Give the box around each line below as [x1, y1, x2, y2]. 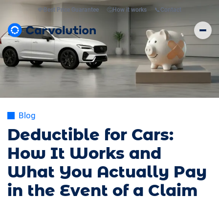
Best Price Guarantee [44, 6, 99, 13]
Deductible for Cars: [7, 125, 174, 144]
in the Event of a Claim [7, 181, 197, 200]
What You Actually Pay [7, 162, 207, 181]
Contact [160, 6, 181, 13]
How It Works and [7, 144, 161, 163]
